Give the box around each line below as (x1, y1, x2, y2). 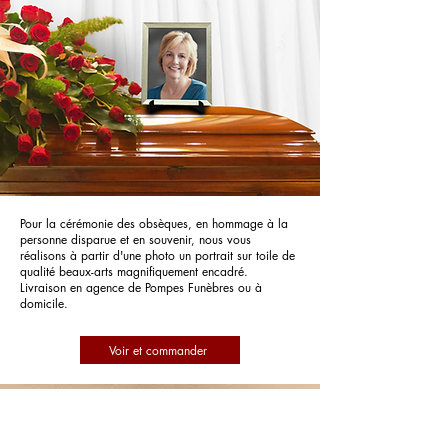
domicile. (20, 295, 68, 312)
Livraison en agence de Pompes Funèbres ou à (20, 279, 262, 296)
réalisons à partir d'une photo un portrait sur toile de (20, 247, 295, 264)
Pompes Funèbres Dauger (57, 404, 263, 424)
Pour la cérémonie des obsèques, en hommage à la (20, 215, 288, 232)
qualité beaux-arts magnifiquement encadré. (20, 263, 248, 280)
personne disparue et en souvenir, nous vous (20, 231, 251, 248)
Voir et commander (109, 341, 207, 359)
